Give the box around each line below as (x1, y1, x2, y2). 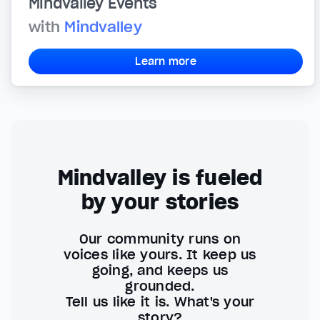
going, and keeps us (91, 261, 229, 279)
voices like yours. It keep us (64, 246, 256, 263)
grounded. (125, 277, 195, 294)
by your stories (81, 189, 239, 215)
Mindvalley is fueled (57, 164, 263, 191)
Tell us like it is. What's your (65, 293, 255, 310)
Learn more (135, 54, 196, 68)
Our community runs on (79, 230, 241, 247)
